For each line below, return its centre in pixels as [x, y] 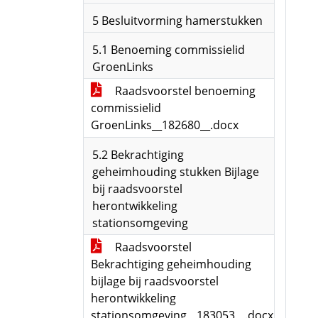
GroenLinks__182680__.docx [165, 125]
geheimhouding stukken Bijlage [176, 172]
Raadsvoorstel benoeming [184, 91]
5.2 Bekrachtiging [138, 155]
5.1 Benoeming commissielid [169, 50]
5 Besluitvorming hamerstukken [177, 21]
